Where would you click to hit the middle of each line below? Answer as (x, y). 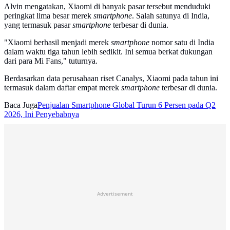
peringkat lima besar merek (49, 16)
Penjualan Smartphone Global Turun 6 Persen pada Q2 (127, 105)
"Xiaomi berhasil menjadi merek (57, 43)
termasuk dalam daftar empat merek (63, 88)
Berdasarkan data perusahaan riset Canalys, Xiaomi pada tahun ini (111, 79)
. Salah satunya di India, (171, 16)
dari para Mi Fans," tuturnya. (51, 61)
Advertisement (115, 194)
